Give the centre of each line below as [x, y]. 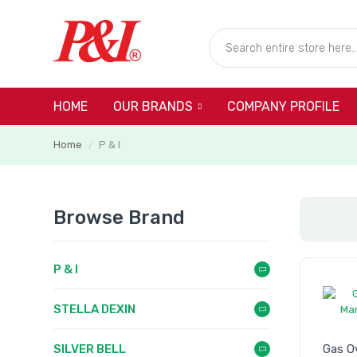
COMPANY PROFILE [283, 106]
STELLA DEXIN [94, 309]
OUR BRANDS [153, 107]
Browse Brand [119, 218]
